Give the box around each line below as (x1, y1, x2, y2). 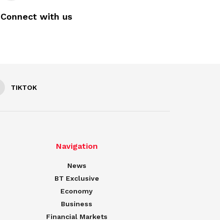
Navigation (55, 141, 98, 151)
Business (61, 200, 92, 208)
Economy (60, 187, 93, 195)
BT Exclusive (54, 174, 99, 183)
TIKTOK (11, 83, 37, 92)
